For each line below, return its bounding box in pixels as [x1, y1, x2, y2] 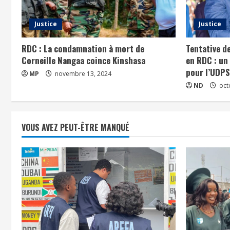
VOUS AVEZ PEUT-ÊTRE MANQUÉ [22, 121, 129, 133]
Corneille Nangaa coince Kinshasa [22, 53, 145, 67]
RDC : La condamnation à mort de [22, 42, 144, 55]
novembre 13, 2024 [53, 69, 111, 78]
